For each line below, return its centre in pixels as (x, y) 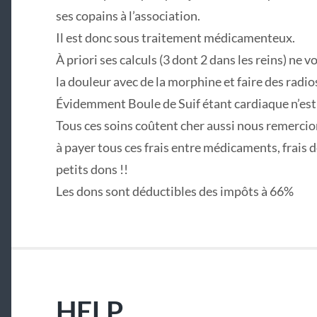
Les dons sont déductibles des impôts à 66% (174, 191)
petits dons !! (92, 169)
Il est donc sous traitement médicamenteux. (175, 38)
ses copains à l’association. (128, 16)
